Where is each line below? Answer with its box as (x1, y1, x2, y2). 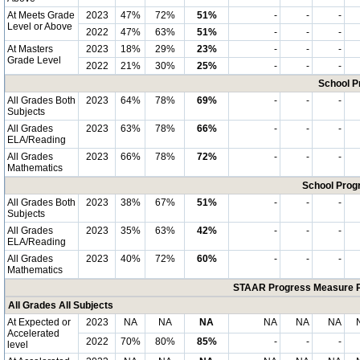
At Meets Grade (7, 10, 75, 21)
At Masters (7, 43, 53, 55)
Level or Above (7, 21, 72, 32)
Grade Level (7, 55, 61, 66)
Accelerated (7, 328, 59, 339)
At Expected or (7, 317, 71, 328)
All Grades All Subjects (8, 300, 113, 311)
